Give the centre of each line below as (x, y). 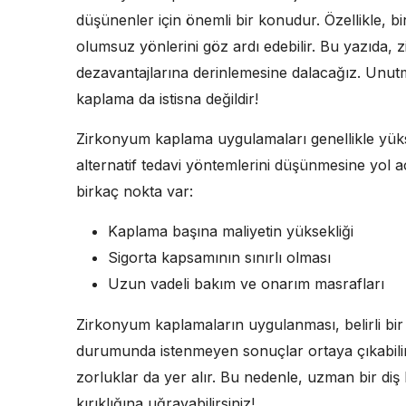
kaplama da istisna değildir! (167, 98)
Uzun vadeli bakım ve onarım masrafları (246, 283)
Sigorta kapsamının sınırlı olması (219, 257)
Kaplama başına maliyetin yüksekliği (231, 231)
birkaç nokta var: (135, 191)
